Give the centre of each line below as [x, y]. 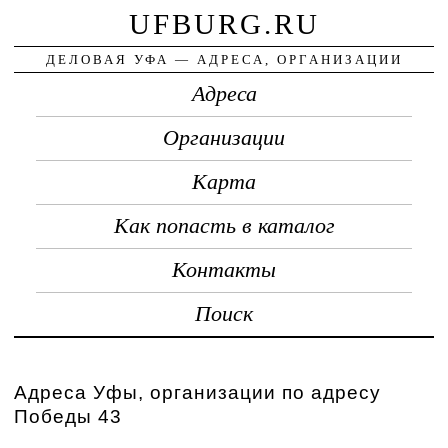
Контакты [224, 269]
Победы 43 [68, 416]
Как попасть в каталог [224, 225]
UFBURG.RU [224, 23]
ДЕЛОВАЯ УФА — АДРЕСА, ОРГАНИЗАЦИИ [224, 59]
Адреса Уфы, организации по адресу [198, 392]
